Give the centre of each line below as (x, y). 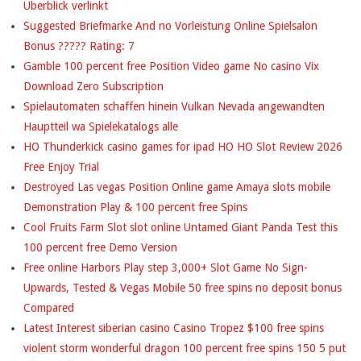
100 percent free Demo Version (100, 247)
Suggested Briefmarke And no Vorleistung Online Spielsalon (170, 25)
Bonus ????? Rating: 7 (79, 46)
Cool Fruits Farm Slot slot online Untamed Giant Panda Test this (180, 227)
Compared (49, 307)
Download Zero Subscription (93, 86)
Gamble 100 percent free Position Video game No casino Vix (171, 66)
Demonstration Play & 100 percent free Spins (135, 207)
